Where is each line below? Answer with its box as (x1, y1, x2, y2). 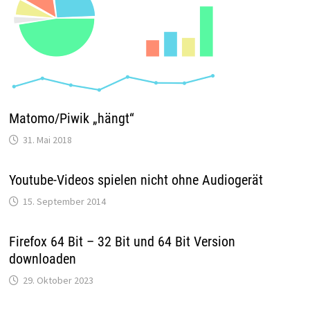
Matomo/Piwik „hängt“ (8, 109, 134, 127)
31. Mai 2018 (22, 133, 72, 146)
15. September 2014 (22, 194, 106, 208)
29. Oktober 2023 (22, 273, 93, 286)
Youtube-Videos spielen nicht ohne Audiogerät (8, 171, 263, 188)
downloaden (8, 250, 76, 267)
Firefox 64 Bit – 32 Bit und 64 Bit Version (8, 232, 235, 250)
